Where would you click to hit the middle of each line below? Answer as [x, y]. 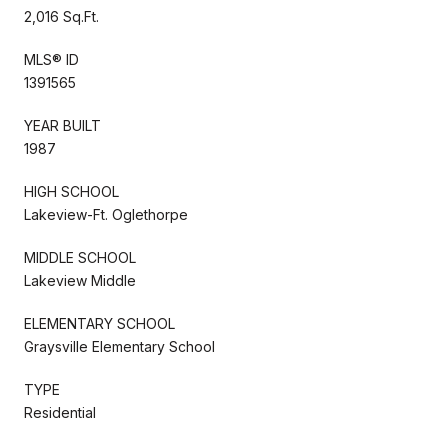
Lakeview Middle [80, 280]
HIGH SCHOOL [71, 191]
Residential [60, 412]
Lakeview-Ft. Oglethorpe [106, 214]
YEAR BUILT [62, 125]
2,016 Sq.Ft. [61, 16]
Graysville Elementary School [119, 346]
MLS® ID [51, 59]
